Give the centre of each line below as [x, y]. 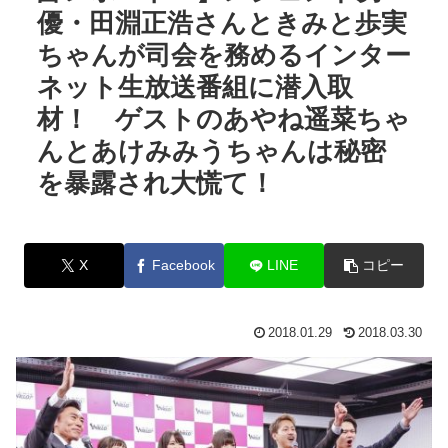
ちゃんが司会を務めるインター [223, 54]
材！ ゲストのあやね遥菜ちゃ [223, 118]
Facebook [183, 265]
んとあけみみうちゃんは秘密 [211, 150]
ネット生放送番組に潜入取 [194, 86]
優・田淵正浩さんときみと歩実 [221, 22]
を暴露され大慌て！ [155, 182]
